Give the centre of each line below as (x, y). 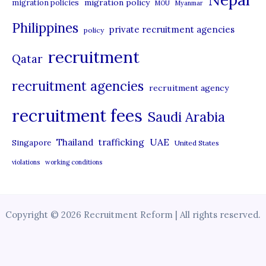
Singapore (31, 142)
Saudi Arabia (186, 117)
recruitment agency (189, 88)
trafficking (121, 142)
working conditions (74, 162)
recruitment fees (77, 115)
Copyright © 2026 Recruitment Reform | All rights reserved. (133, 215)
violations (26, 162)
